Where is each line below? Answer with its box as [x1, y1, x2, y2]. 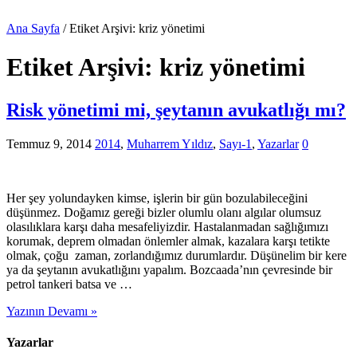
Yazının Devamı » [6, 304, 97, 318]
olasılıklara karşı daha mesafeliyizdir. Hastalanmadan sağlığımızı [6, 219, 328, 233]
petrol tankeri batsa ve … [6, 277, 132, 291]
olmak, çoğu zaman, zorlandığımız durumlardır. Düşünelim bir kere [6, 248, 347, 262]
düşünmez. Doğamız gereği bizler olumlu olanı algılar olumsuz [6, 205, 321, 219]
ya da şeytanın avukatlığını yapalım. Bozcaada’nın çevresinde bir [6, 262, 332, 277]
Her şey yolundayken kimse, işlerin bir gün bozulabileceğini [6, 190, 308, 205]
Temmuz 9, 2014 [6, 136, 92, 151]
